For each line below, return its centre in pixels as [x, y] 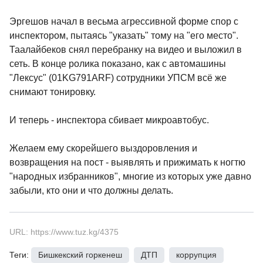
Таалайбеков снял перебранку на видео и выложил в [126, 50]
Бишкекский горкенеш [80, 255]
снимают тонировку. [53, 92]
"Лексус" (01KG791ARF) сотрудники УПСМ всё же [118, 78]
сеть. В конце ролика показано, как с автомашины [118, 64]
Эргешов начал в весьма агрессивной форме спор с [124, 22]
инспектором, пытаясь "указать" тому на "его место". [124, 36]
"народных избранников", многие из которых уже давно [130, 177]
